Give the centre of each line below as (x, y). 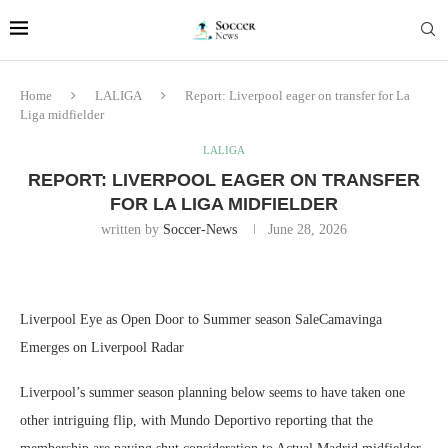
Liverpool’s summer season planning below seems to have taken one (212, 392)
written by (132, 229)
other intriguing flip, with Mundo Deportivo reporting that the (196, 420)
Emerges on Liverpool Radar (102, 347)
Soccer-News (200, 229)
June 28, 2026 (307, 229)
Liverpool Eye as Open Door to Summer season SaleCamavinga (201, 319)
